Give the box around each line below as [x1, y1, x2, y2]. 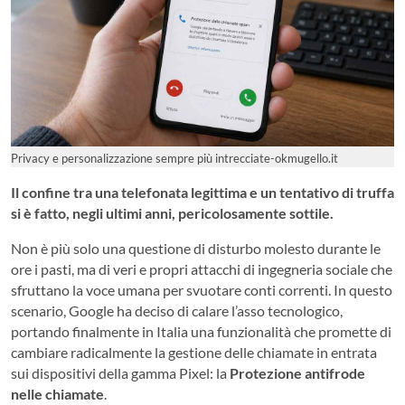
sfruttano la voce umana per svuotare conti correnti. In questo [11, 280, 392, 298]
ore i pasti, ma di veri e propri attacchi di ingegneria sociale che [11, 259, 392, 278]
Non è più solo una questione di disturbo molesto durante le [11, 239, 381, 257]
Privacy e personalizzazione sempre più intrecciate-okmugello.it [11, 150, 338, 165]
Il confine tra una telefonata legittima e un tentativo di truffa [11, 183, 394, 201]
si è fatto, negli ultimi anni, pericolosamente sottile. [11, 203, 334, 221]
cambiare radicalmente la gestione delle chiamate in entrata [11, 343, 377, 361]
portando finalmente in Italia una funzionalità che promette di [11, 322, 391, 340]
